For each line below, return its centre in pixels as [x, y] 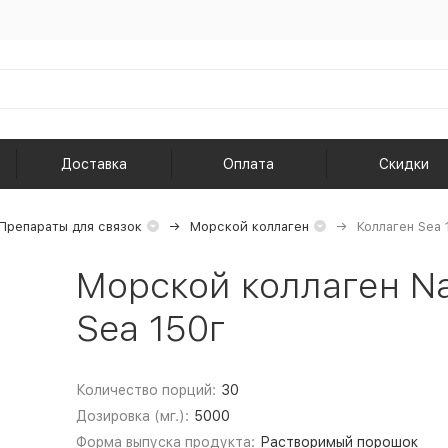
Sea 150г [150, 328]
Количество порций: [145, 390]
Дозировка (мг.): [132, 416]
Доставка [93, 164]
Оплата [249, 164]
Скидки [404, 164]
